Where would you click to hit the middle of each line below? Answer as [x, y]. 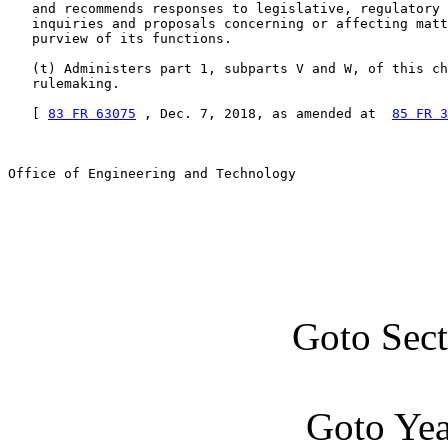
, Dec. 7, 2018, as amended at [264, 113]
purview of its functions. [120, 38]
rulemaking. [64, 83]
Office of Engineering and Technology [152, 173]
